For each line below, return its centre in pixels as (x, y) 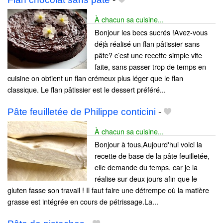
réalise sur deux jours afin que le (146, 178)
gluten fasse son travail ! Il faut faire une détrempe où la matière (108, 190)
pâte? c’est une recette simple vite (148, 55)
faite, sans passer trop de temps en (150, 66)
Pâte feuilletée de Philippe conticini (82, 111)
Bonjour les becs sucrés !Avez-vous (151, 32)
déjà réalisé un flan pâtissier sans (147, 43)
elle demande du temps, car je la (146, 167)
